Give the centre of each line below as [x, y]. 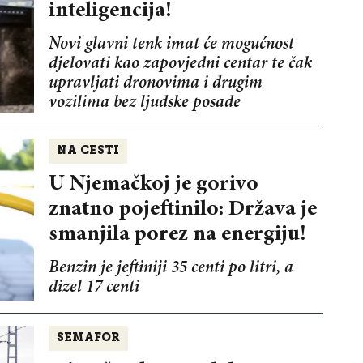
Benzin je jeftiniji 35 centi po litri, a [171, 269]
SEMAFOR [88, 339]
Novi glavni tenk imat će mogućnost [171, 45]
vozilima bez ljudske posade [144, 104]
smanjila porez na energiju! [177, 235]
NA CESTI [88, 152]
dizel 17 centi [94, 288]
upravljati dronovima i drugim [155, 84]
